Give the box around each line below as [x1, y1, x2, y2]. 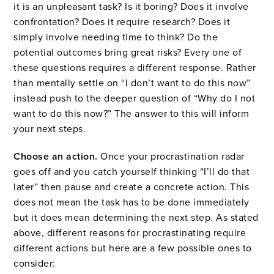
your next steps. [13, 123, 86, 136]
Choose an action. [13, 150, 98, 163]
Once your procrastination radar [97, 150, 245, 163]
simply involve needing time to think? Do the [13, 31, 218, 44]
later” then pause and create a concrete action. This [13, 181, 250, 194]
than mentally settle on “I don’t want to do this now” [13, 77, 251, 90]
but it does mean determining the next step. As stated [13, 212, 259, 224]
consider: [13, 257, 56, 270]
